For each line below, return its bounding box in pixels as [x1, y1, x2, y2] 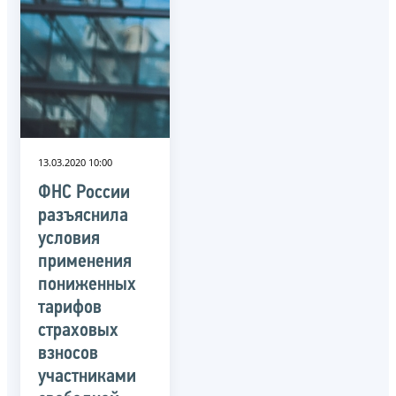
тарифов [38, 297, 102, 318]
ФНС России [38, 182, 130, 203]
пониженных [38, 274, 136, 295]
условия [38, 228, 100, 249]
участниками [38, 366, 136, 387]
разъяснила [38, 205, 128, 226]
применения [38, 251, 132, 272]
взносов [38, 343, 98, 364]
